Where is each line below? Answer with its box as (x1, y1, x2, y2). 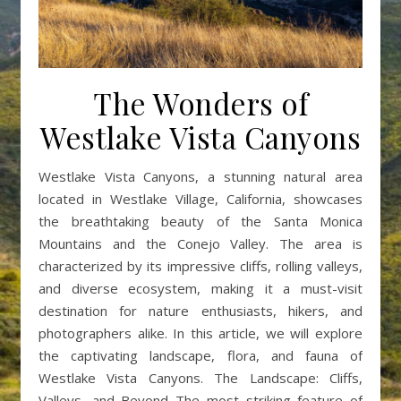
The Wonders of (93, 83, 308, 123)
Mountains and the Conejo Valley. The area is (38, 235, 363, 252)
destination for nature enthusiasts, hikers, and (38, 302, 363, 320)
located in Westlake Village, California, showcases (38, 190, 363, 208)
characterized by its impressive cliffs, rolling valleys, (38, 257, 363, 275)
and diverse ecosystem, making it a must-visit (38, 279, 363, 297)
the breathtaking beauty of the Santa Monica (38, 212, 363, 230)
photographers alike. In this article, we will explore (38, 324, 363, 342)
